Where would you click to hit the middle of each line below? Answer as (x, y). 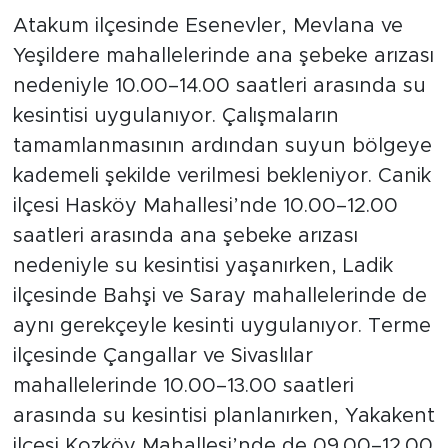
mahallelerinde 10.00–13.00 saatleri (183, 386)
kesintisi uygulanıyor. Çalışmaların (175, 116)
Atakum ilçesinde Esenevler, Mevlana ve (207, 26)
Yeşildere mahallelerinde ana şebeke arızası (223, 56)
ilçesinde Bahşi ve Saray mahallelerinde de (219, 296)
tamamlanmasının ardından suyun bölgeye (222, 146)
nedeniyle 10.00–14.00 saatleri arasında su (219, 86)
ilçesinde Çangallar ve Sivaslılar (162, 356)
